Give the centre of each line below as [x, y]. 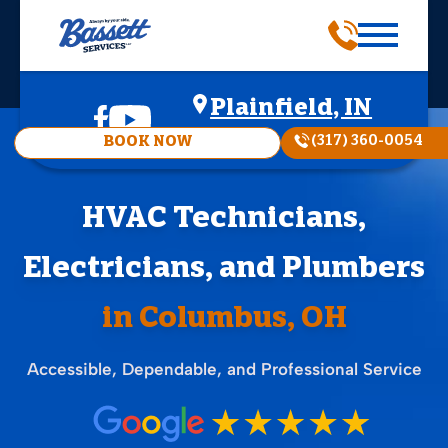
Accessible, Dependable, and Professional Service [224, 369]
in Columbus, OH [224, 320]
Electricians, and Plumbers [224, 270]
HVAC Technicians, [224, 220]
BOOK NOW [147, 142]
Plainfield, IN [291, 109]
